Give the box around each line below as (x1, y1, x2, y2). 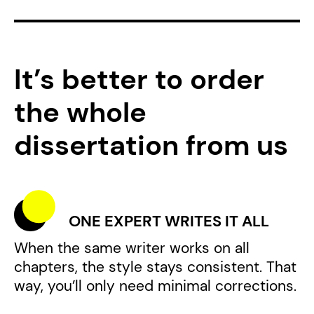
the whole (13, 93, 146, 130)
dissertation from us (13, 126, 288, 163)
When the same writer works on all (13, 238, 250, 259)
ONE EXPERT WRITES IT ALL (69, 211, 270, 232)
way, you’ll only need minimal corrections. (13, 276, 296, 296)
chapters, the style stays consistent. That (13, 257, 296, 278)
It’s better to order (13, 60, 264, 97)
